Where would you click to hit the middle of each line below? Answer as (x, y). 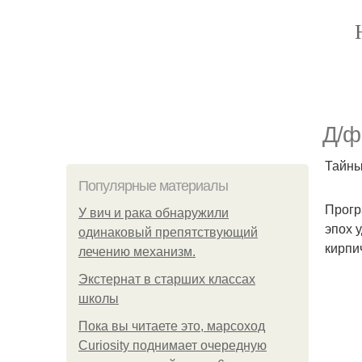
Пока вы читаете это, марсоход (172, 326)
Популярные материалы (153, 186)
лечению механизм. (137, 252)
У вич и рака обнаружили (154, 213)
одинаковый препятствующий (168, 232)
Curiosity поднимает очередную (173, 345)
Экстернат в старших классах (167, 279)
